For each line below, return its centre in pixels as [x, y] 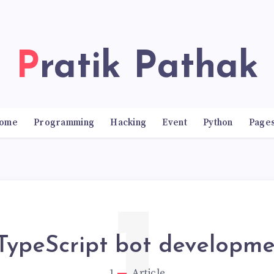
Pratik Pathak [149, 68]
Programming [64, 123]
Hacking [128, 123]
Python [218, 123]
